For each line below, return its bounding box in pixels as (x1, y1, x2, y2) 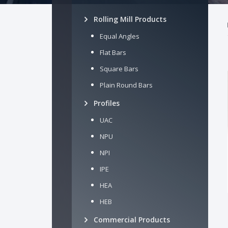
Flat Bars (100, 48, 126, 57)
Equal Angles (100, 32, 139, 41)
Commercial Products (94, 215, 170, 224)
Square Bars (100, 64, 138, 73)
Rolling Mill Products (94, 14, 166, 24)
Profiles (94, 98, 120, 108)
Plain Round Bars (100, 80, 153, 90)
